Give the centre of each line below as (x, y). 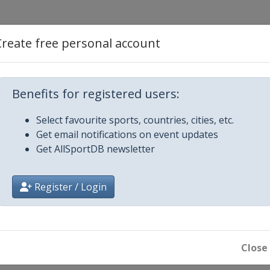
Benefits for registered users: (96, 94)
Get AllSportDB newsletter (96, 149)
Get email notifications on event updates (127, 134)
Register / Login (69, 187)
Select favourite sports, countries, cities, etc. (135, 120)
